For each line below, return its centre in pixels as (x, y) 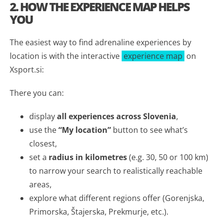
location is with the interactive (66, 56)
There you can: (37, 93)
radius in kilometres (88, 157)
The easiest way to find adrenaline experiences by (100, 42)
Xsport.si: (27, 69)
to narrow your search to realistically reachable (116, 171)
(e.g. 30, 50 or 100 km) (168, 157)
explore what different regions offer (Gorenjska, (117, 198)
